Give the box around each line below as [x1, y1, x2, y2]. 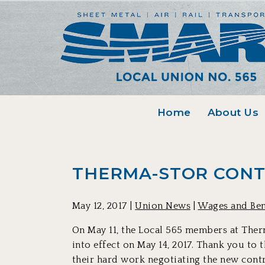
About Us [207, 106, 259, 118]
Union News [135, 201, 191, 211]
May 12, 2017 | [72, 201, 135, 211]
